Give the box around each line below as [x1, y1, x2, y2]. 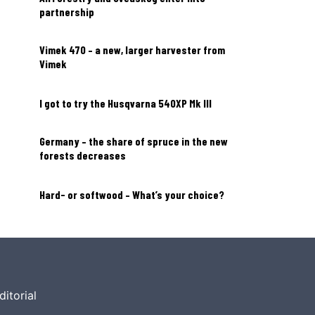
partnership [39, 5, 94, 18]
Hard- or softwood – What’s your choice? [39, 188, 224, 201]
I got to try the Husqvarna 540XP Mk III [39, 96, 212, 110]
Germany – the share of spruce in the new [39, 134, 228, 148]
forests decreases [39, 148, 126, 162]
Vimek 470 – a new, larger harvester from [39, 43, 225, 56]
